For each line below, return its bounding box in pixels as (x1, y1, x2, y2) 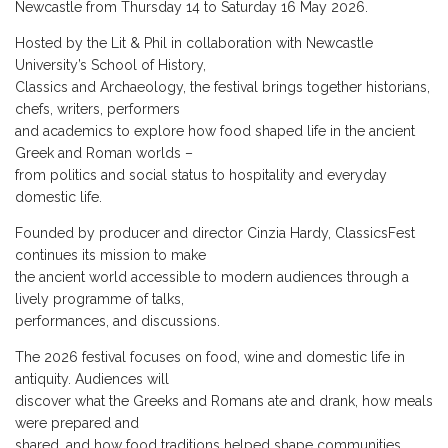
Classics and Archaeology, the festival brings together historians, (15, 79, 430, 96)
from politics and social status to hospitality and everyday (15, 167, 387, 184)
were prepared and (15, 415, 139, 432)
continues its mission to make (15, 247, 206, 264)
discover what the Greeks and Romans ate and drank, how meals (15, 393, 433, 410)
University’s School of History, (15, 57, 206, 74)
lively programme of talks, (15, 291, 184, 308)
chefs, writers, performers (15, 101, 180, 118)
